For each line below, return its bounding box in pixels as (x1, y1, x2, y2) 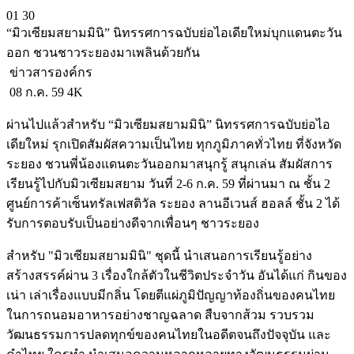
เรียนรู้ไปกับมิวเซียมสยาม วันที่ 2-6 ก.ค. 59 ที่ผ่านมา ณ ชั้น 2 (6, 176, 330, 190)
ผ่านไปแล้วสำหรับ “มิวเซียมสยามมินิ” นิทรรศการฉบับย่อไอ (6, 117, 330, 131)
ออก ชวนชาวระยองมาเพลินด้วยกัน (6, 45, 200, 59)
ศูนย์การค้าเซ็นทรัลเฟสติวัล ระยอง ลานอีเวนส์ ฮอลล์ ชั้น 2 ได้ (6, 196, 340, 210)
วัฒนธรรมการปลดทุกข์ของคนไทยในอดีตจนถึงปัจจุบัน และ (6, 327, 331, 341)
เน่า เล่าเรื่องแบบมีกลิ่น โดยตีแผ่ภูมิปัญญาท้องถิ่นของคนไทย (6, 288, 335, 302)
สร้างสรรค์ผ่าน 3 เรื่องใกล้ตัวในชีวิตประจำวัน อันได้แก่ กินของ (6, 268, 347, 282)
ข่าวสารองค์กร (6, 65, 92, 79)
